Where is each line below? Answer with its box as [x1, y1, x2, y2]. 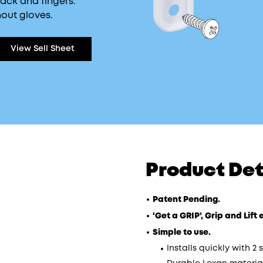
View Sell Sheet [11, 45, 75, 52]
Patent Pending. [153, 196, 221, 203]
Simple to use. [153, 229, 211, 236]
